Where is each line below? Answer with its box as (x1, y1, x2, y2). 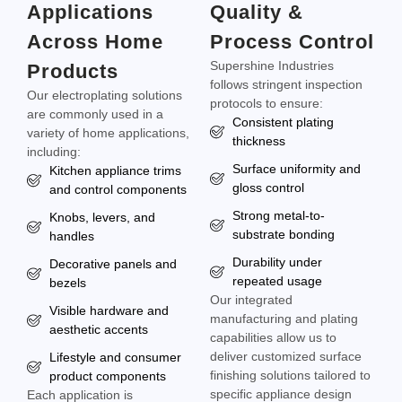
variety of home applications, (27, 126, 189, 141)
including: (27, 144, 81, 160)
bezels (49, 275, 86, 291)
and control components (49, 182, 187, 197)
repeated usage (232, 274, 322, 289)
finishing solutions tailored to (210, 368, 371, 383)
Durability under (232, 255, 322, 270)
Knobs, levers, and (49, 210, 155, 225)
